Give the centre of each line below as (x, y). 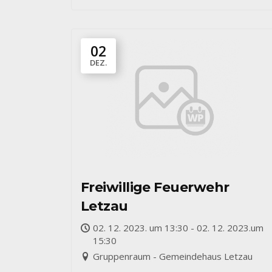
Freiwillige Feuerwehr (155, 187)
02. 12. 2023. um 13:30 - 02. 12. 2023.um (178, 228)
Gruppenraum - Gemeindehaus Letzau (173, 256)
